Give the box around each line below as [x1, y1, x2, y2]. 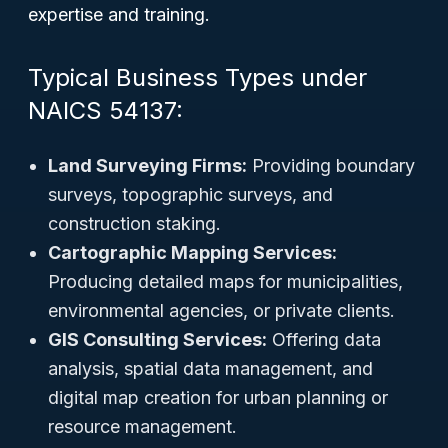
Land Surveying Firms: [48, 155, 247, 176]
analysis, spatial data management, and [48, 358, 373, 379]
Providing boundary [247, 155, 415, 176]
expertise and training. [28, 4, 210, 25]
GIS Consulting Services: [48, 329, 267, 350]
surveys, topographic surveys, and [48, 184, 333, 205]
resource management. [48, 416, 237, 437]
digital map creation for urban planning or [48, 387, 388, 408]
